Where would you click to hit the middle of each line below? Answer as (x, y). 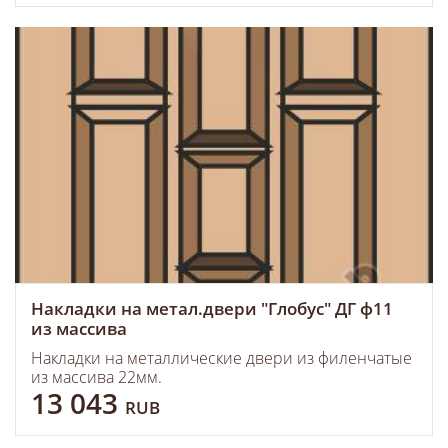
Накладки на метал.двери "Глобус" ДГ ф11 (212, 308)
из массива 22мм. (96, 377)
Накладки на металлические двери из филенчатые (221, 358)
